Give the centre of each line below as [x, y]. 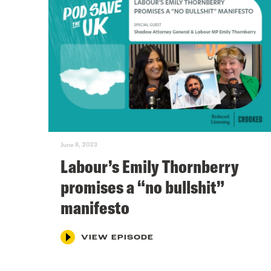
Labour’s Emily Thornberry [150, 166]
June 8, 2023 [79, 144]
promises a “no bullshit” [142, 187]
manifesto [95, 207]
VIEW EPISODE [117, 237]
